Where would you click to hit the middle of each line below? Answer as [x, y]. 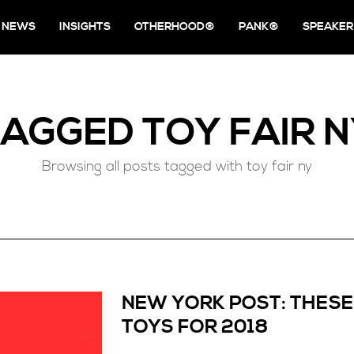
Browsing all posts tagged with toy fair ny [177, 166]
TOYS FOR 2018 [195, 327]
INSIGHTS [85, 27]
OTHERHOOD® [175, 27]
